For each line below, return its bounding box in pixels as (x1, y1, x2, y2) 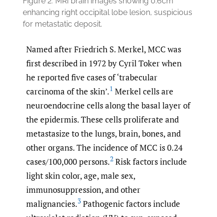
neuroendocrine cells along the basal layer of (26, 100, 190, 111)
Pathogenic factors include (81, 198, 180, 210)
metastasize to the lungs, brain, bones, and (26, 128, 181, 139)
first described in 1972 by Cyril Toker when (26, 58, 182, 69)
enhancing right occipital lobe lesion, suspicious (23, 8, 192, 17)
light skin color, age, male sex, (26, 170, 135, 182)
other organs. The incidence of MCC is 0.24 (26, 142, 183, 154)
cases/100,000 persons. (26, 156, 110, 168)
